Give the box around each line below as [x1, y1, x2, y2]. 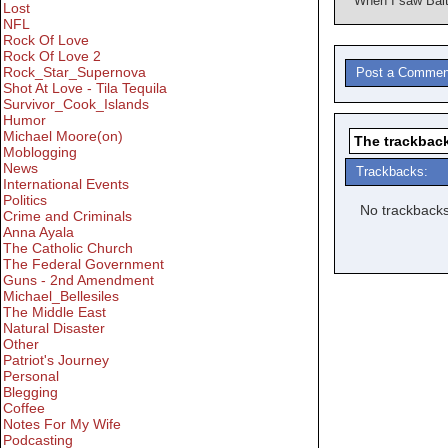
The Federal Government [3, 256, 164, 273]
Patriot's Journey [3, 352, 109, 369]
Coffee [3, 400, 45, 417]
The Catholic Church [3, 240, 133, 257]
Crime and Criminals [3, 208, 132, 225]
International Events [3, 176, 129, 193]
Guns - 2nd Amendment [3, 272, 154, 289]
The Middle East [3, 304, 106, 321]
